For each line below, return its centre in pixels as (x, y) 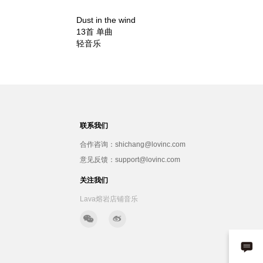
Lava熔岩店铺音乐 (109, 199)
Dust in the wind (106, 20)
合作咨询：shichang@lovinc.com (133, 145)
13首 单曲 (94, 31)
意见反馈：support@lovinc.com (130, 160)
